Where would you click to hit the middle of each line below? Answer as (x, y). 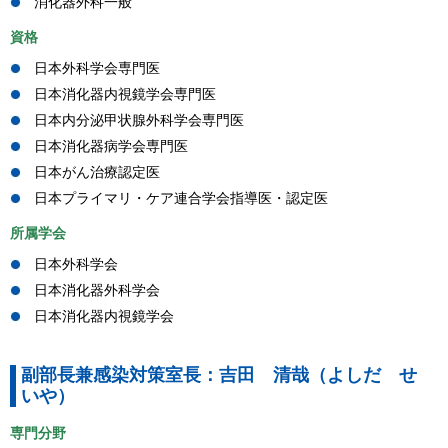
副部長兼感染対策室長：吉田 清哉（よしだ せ (219, 375)
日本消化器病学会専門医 (111, 145)
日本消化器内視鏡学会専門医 (125, 93)
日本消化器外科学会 (97, 289)
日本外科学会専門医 (97, 67)
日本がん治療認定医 (97, 171)
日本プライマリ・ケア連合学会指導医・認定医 (181, 197)
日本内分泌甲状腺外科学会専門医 (139, 119)
